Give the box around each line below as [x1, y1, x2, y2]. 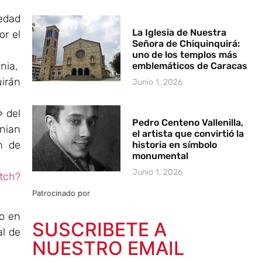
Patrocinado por [32, 188, 90, 198]
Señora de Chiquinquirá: [132, 37, 240, 49]
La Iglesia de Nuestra [132, 26, 227, 38]
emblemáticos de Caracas [132, 60, 248, 71]
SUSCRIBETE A [32, 218, 167, 241]
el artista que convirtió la [132, 127, 244, 139]
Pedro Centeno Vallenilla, [132, 116, 244, 128]
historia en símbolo [132, 139, 218, 150]
